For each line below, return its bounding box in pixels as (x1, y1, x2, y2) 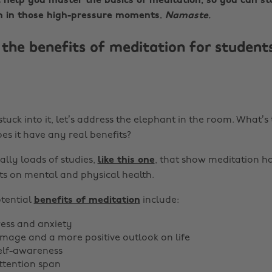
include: (140, 195, 179, 205)
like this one (97, 155, 155, 165)
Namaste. (165, 11, 211, 21)
